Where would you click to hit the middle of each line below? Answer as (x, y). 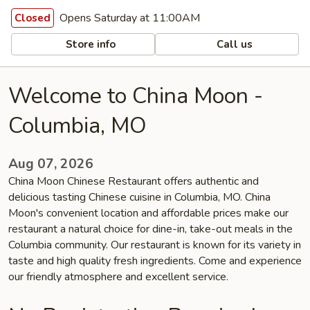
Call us (234, 44)
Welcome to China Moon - (136, 96)
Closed (33, 18)
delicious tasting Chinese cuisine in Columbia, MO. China (139, 197)
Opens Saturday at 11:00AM (128, 18)
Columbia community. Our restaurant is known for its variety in (155, 245)
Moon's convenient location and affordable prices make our (148, 213)
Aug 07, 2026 (51, 164)
